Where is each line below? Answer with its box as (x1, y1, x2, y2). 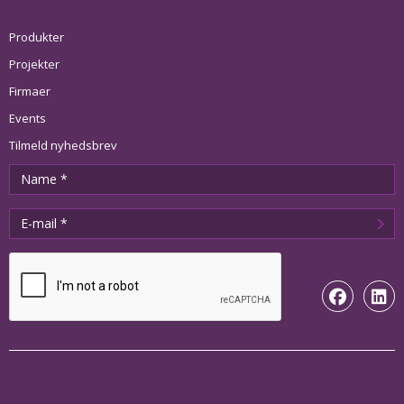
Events (9, 109, 46, 126)
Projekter (9, 55, 60, 72)
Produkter (9, 28, 64, 45)
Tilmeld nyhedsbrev (9, 136, 117, 153)
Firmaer (9, 82, 50, 99)
